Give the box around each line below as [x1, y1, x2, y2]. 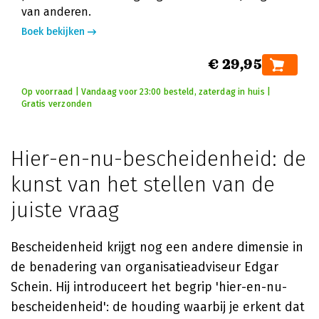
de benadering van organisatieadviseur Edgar [11, 259, 278, 275]
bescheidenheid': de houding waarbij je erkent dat [11, 299, 305, 315]
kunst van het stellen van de [11, 172, 275, 197]
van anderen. [21, 5, 91, 19]
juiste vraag [11, 197, 119, 223]
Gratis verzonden [21, 99, 92, 109]
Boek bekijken [21, 26, 85, 38]
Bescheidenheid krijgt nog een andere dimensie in [11, 239, 303, 255]
